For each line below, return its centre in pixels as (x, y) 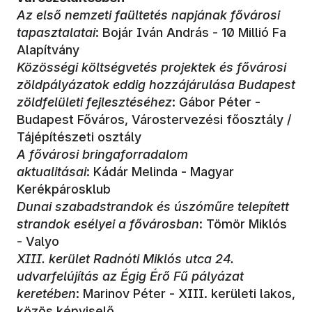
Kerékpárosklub (64, 189)
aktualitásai (52, 171)
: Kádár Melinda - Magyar (160, 171)
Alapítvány (48, 49)
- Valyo (38, 241)
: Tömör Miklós (243, 224)
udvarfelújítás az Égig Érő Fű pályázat (130, 276)
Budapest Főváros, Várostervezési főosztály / (154, 119)
